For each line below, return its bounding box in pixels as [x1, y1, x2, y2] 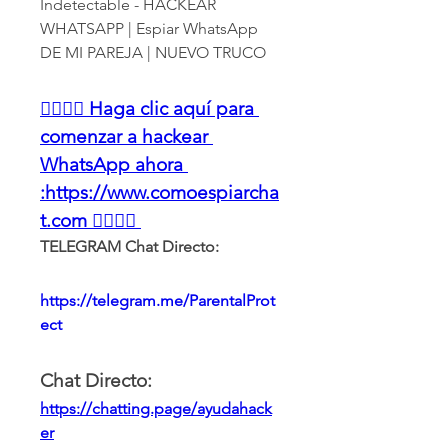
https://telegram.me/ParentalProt [40, 291, 275, 310]
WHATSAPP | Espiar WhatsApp [40, 19, 258, 38]
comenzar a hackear [40, 125, 208, 148]
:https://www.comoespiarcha [40, 181, 279, 204]
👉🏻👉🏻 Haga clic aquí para [40, 97, 254, 120]
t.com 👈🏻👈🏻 [40, 209, 136, 232]
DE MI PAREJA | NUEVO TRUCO [40, 43, 266, 62]
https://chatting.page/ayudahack [40, 399, 272, 418]
